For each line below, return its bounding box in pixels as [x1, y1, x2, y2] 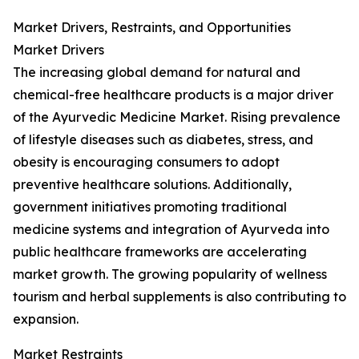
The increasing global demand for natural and [13, 64, 301, 80]
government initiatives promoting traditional [13, 199, 287, 215]
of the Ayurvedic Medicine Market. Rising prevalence [13, 109, 341, 125]
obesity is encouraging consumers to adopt [13, 154, 280, 170]
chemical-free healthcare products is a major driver [13, 87, 333, 103]
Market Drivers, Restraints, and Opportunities [13, 19, 291, 35]
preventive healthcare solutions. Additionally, [13, 176, 292, 192]
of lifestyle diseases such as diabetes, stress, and [13, 131, 313, 147]
